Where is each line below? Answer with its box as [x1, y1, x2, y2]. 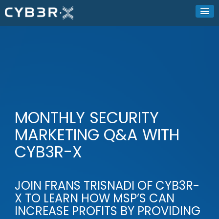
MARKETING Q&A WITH [15, 124, 180, 146]
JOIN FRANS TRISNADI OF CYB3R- [15, 177, 199, 194]
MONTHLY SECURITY [15, 107, 159, 129]
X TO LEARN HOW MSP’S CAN [15, 190, 175, 207]
